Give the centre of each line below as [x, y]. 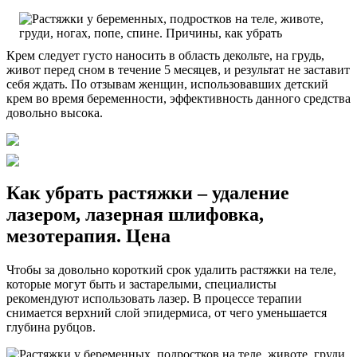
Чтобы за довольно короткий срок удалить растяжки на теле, [171, 270]
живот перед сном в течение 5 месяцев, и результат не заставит [178, 70]
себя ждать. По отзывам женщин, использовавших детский [167, 84]
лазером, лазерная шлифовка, [135, 215]
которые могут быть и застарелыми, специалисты [141, 284]
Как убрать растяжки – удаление [148, 193]
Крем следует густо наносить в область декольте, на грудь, [165, 56]
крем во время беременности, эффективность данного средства [178, 99]
